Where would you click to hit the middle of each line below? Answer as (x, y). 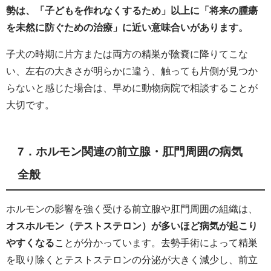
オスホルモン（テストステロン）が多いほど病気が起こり (132, 225)
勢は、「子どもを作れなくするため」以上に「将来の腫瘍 (132, 10)
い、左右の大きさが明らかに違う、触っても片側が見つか (132, 70)
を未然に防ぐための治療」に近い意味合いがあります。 (127, 27)
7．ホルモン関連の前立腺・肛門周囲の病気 (130, 151)
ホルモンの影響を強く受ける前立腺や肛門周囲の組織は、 (132, 208)
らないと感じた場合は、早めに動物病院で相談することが (132, 87)
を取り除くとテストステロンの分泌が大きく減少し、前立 (132, 259)
